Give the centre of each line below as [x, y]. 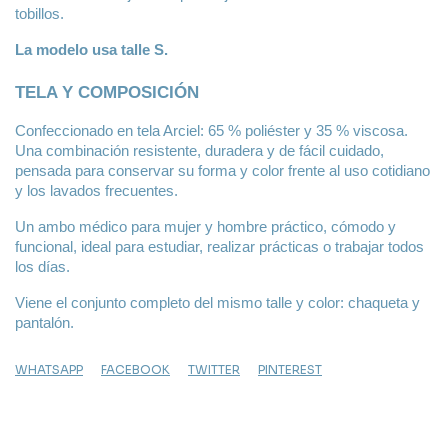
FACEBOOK [135, 370]
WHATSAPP [49, 370]
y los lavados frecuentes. [96, 191]
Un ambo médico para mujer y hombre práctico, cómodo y [205, 227]
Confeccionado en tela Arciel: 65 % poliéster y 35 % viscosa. [211, 131]
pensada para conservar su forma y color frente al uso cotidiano [222, 171]
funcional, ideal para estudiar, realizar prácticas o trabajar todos [219, 247]
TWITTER [214, 370]
